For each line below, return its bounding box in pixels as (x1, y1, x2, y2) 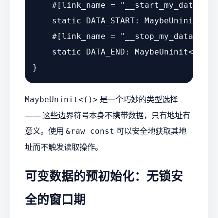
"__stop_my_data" (120, 32, 198, 41)
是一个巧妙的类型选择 (98, 93, 178, 105)
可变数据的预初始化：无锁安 (25, 168, 183, 184)
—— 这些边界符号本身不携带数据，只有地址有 (25, 109, 190, 121)
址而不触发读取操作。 (25, 141, 103, 152)
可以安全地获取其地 (114, 125, 186, 136)
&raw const (66, 126, 114, 136)
